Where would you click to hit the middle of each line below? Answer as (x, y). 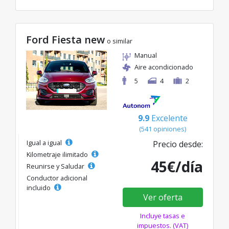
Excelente (169, 118)
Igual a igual (45, 143)
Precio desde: (178, 144)
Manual (146, 55)
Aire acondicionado (164, 67)
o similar (120, 41)
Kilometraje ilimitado (58, 155)
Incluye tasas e (163, 216)
